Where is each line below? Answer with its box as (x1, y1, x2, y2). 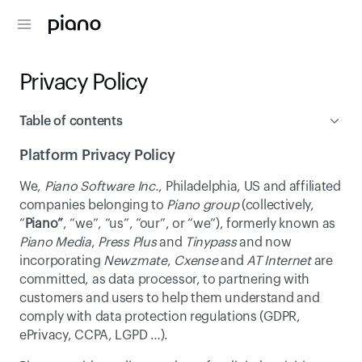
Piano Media (19, 236, 91, 249)
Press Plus (98, 236, 157, 249)
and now (236, 236, 292, 249)
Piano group (166, 199, 239, 212)
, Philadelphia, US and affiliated (158, 180, 341, 193)
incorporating (19, 255, 103, 267)
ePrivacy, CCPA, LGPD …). (19, 329, 169, 342)
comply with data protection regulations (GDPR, (19, 310, 301, 323)
